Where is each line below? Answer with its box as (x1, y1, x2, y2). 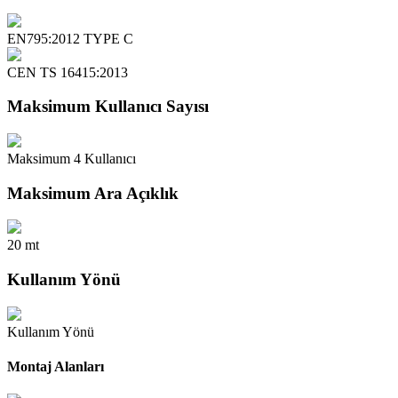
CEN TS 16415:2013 (7, 64, 128, 80)
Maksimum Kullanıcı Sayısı (7, 97, 209, 116)
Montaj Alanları (7, 359, 104, 375)
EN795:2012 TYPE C (7, 30, 133, 46)
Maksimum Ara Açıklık (7, 183, 179, 203)
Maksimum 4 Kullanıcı (7, 150, 136, 166)
